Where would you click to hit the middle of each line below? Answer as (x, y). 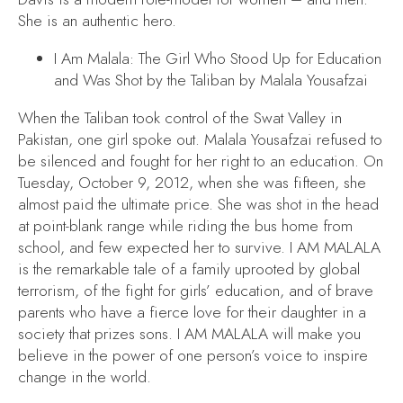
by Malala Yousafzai (301, 80)
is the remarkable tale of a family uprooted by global (189, 269)
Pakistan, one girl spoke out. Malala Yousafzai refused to (200, 139)
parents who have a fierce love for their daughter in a (192, 312)
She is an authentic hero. (97, 21)
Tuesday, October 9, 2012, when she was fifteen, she (192, 182)
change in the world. (85, 376)
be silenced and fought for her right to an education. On (201, 161)
